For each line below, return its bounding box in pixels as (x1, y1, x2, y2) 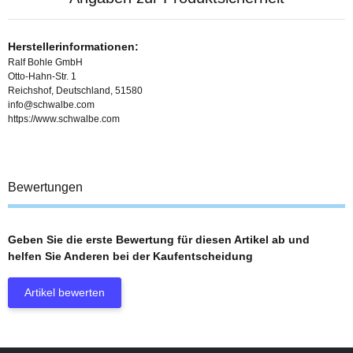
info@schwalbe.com (8, 99, 95, 111)
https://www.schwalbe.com (8, 113, 120, 125)
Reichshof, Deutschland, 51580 (8, 85, 143, 97)
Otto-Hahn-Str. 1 (8, 71, 76, 83)
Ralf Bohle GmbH (8, 57, 83, 69)
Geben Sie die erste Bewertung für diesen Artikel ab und (8, 233, 310, 247)
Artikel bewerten (24, 286, 105, 299)
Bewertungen (8, 180, 83, 195)
